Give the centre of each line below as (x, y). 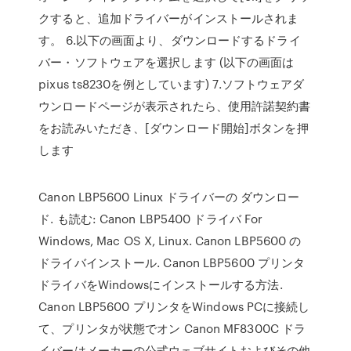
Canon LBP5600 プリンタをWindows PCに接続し (174, 306)
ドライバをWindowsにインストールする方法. (161, 284)
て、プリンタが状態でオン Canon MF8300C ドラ (172, 328)
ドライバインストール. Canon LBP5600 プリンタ (172, 262)
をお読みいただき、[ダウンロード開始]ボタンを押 (174, 128)
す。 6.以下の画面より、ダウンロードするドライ (170, 40)
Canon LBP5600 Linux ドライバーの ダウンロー (169, 197)
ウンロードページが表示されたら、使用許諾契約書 (175, 106)
